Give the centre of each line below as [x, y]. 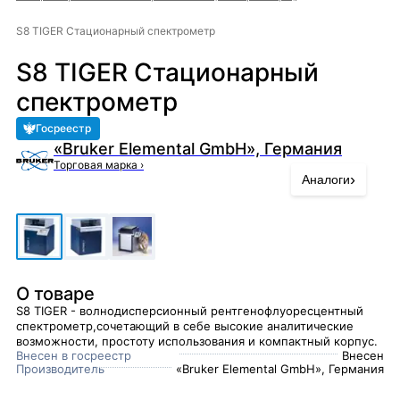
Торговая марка [97, 165]
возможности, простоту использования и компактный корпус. [197, 341]
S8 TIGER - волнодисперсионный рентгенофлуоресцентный [190, 311]
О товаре [55, 294]
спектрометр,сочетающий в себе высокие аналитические [185, 326]
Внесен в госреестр [74, 355]
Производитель [60, 369]
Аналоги [326, 179]
